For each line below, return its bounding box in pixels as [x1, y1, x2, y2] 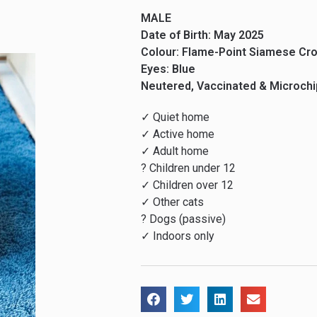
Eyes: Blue [141, 62, 196, 76]
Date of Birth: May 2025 [141, 28, 265, 42]
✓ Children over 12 [141, 178, 234, 192]
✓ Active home [141, 127, 215, 142]
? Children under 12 [141, 161, 236, 175]
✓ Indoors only [141, 229, 215, 243]
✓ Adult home [141, 144, 209, 158]
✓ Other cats [141, 195, 204, 209]
